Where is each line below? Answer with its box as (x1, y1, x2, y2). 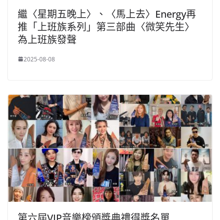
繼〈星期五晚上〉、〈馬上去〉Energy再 (18, 7, 196, 21)
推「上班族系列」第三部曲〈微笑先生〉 (18, 20, 194, 33)
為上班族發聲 (18, 32, 77, 46)
